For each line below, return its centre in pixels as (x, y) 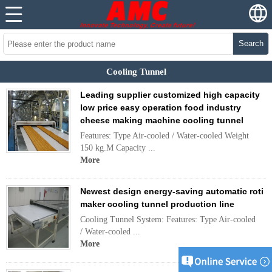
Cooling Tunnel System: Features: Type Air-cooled (168, 219)
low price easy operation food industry (161, 107)
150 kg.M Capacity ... (118, 148)
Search (251, 43)
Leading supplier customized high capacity (170, 95)
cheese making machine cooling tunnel (162, 120)
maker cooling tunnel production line (157, 204)
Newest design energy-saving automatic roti (172, 191)
